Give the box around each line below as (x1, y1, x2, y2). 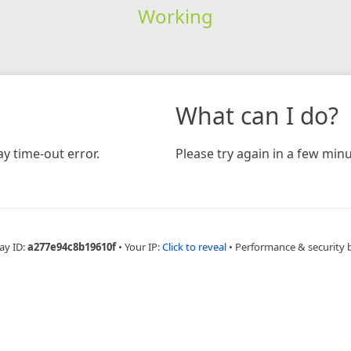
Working (137, 2, 213, 29)
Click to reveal (161, 239, 226, 254)
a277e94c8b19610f (27, 239, 116, 254)
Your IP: (124, 239, 162, 254)
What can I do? (175, 99, 338, 132)
